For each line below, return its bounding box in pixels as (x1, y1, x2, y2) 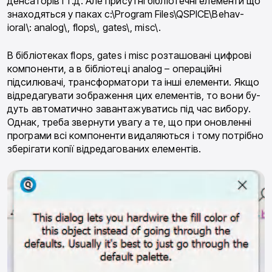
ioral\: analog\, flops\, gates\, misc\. (7, 21, 161, 34)
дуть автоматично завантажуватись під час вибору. (7, 103, 251, 115)
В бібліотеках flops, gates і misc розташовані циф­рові (7, 49, 252, 62)
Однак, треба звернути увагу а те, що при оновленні (7, 116, 252, 129)
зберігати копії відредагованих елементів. (7, 143, 202, 155)
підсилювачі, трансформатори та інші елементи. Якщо (7, 76, 259, 89)
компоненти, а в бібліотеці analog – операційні (7, 63, 222, 75)
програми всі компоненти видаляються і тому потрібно (7, 129, 264, 142)
